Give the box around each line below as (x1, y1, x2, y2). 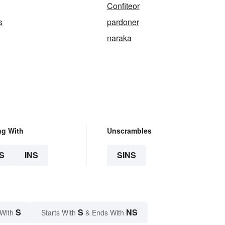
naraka (106, 32, 132, 44)
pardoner (106, 16, 139, 28)
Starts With (41, 207, 78, 218)
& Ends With (83, 207, 126, 218)
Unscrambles (106, 126, 152, 136)
